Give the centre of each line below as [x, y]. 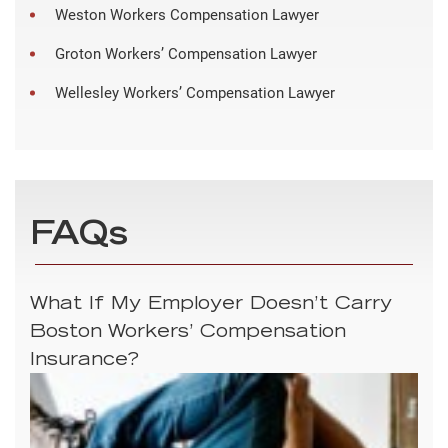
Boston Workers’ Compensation [188, 332]
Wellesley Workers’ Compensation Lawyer [195, 92]
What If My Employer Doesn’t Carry [211, 304]
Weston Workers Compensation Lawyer [187, 14]
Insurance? [84, 360]
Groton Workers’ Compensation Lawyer [186, 53]
